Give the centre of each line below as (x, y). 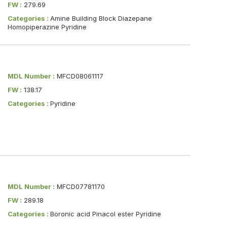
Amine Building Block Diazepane (101, 18)
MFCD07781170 (80, 187)
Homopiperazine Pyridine (47, 27)
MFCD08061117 (79, 76)
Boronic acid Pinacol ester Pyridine (105, 214)
